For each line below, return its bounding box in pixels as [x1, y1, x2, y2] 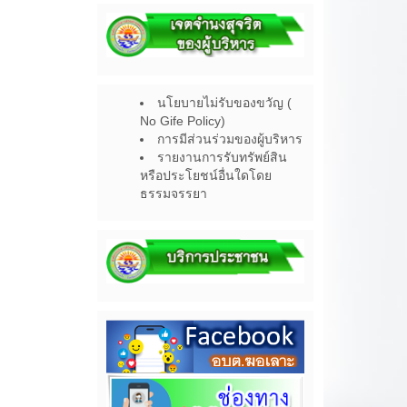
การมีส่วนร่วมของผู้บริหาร [157, 132, 303, 147]
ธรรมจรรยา [140, 186, 208, 202]
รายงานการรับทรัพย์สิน [157, 150, 288, 165]
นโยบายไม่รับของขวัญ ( [157, 95, 293, 111]
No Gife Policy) [140, 114, 226, 129]
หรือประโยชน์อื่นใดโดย [140, 168, 273, 184]
